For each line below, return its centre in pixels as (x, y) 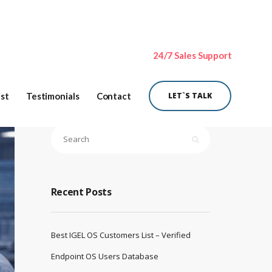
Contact (114, 96)
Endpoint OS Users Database (104, 256)
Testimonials (53, 96)
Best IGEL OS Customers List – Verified (121, 235)
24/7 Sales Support (192, 55)
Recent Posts (81, 192)
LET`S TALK (190, 96)
